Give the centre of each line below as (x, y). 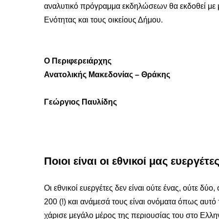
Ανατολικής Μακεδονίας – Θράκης (107, 75)
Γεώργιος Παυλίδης (80, 102)
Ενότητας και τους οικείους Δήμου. (103, 20)
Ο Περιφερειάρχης (78, 61)
